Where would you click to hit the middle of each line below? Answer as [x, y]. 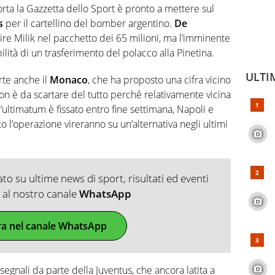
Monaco [69, 79]
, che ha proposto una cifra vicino [159, 79]
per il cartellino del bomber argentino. [89, 23]
